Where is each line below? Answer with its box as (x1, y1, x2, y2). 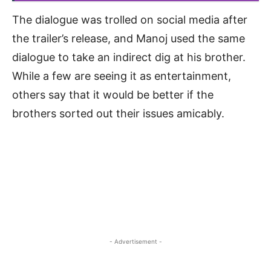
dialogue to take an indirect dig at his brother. (12, 50, 246, 64)
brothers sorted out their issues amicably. (12, 106, 224, 120)
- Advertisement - (109, 237, 162, 245)
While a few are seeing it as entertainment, (12, 69, 231, 82)
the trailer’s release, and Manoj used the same (12, 31, 245, 45)
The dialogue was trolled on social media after (12, 13, 247, 26)
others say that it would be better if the (12, 88, 214, 101)
